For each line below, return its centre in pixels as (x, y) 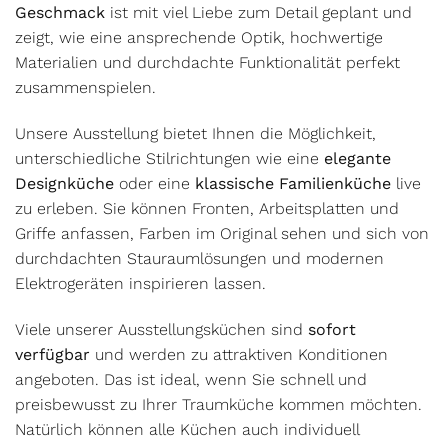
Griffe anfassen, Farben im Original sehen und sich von (222, 233)
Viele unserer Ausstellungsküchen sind (161, 329)
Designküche (64, 183)
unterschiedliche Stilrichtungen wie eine (169, 158)
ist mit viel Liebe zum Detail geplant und (258, 12)
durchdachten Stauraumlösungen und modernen (199, 258)
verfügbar (52, 354)
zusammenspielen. (85, 87)
